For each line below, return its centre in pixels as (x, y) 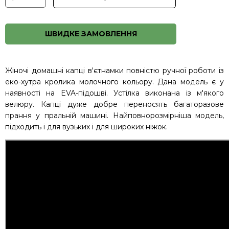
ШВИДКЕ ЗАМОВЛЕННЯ (91, 33)
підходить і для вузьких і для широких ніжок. (86, 127)
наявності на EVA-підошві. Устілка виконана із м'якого (114, 93)
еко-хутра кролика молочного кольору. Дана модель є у (114, 82)
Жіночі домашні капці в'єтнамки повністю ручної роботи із (114, 70)
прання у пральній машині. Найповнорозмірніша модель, (114, 115)
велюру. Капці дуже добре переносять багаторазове (114, 104)
